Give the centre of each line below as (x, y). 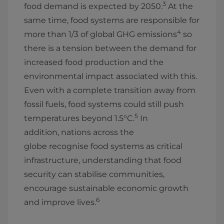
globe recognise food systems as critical (103, 146)
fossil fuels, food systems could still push (104, 104)
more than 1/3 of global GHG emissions (100, 34)
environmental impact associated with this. (110, 76)
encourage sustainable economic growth (106, 188)
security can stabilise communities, (94, 174)
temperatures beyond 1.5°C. (79, 118)
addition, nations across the (79, 132)
